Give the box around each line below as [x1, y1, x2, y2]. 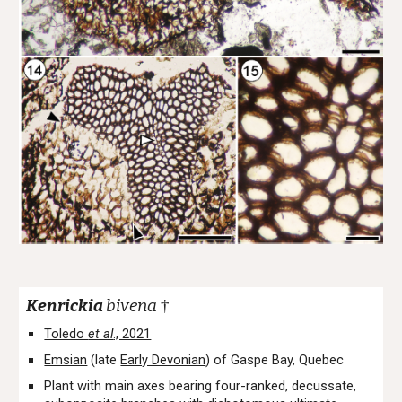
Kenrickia [26, 296, 107, 316]
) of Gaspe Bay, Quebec [205, 352, 345, 368]
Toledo [44, 326, 89, 342]
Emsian [44, 352, 88, 368]
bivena [106, 296, 158, 316]
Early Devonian [120, 352, 206, 368]
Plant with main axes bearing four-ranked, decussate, [44, 378, 357, 394]
